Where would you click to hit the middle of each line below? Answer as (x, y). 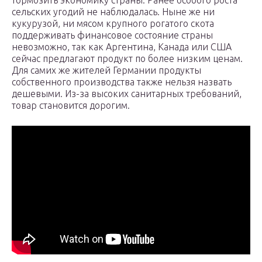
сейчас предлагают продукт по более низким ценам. (127, 59)
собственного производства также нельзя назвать (122, 82)
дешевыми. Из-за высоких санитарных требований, (127, 94)
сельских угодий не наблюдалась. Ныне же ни (113, 12)
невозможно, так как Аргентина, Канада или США (122, 47)
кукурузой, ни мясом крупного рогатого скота (113, 24)
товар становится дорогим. (71, 106)
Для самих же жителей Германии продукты (106, 70)
